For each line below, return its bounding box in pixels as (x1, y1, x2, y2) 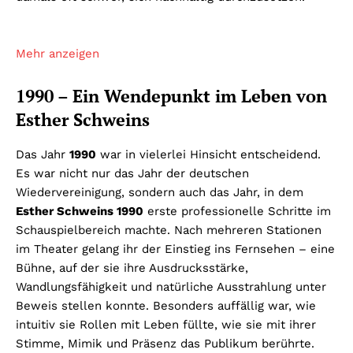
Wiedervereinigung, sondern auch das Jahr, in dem (16, 185, 303, 200)
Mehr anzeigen (16, 46, 99, 61)
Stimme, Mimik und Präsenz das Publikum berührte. (16, 336, 314, 351)
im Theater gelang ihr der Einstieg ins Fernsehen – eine (16, 242, 335, 257)
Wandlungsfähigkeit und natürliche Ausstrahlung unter (16, 280, 326, 295)
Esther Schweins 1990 (16, 204, 143, 219)
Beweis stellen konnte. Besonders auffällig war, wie (16, 299, 316, 314)
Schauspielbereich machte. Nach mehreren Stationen (16, 223, 321, 238)
